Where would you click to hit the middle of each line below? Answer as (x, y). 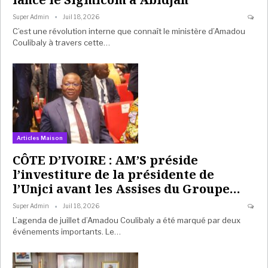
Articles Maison (40, 138)
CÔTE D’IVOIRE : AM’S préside (105, 160)
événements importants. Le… (67, 232)
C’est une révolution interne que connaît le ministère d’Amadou (129, 31)
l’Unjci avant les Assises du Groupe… (127, 189)
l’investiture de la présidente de (113, 175)
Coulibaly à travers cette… (61, 43)
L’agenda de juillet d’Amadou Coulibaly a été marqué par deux (127, 220)
